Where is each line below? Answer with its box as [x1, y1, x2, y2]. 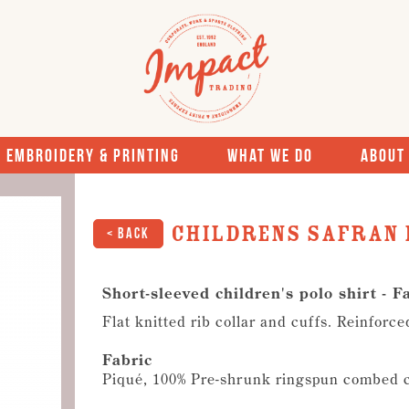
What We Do [226, 145, 313, 165]
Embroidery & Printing [5, 145, 180, 165]
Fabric [102, 351, 152, 369]
